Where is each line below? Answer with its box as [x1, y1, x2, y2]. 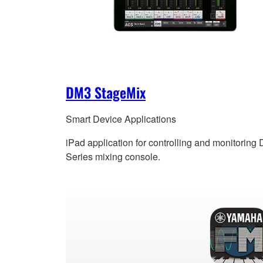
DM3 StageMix [66, 82, 146, 103]
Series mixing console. [66, 150, 160, 164]
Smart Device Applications [66, 112, 176, 126]
